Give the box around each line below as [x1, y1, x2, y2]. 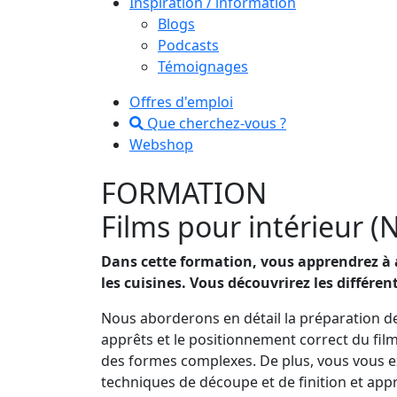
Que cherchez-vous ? [144, 113, 286, 133]
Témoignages [158, 56, 248, 76]
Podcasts [158, 35, 219, 55]
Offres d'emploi [129, 91, 233, 112]
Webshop [129, 134, 193, 154]
